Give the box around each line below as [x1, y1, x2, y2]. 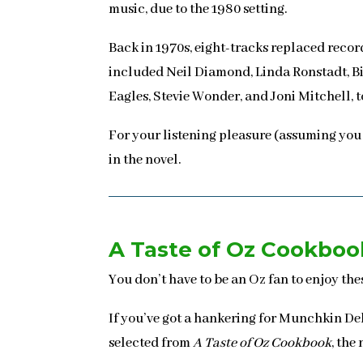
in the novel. [109, 151, 181, 169]
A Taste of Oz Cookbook [193, 334, 332, 352]
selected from [109, 334, 194, 352]
